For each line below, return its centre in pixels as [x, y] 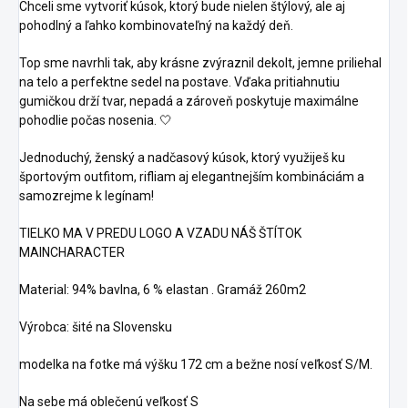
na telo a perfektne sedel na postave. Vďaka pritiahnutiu [179, 82]
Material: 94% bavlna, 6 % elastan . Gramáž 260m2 [163, 289]
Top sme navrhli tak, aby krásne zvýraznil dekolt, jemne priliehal [200, 62]
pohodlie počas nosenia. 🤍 [96, 120]
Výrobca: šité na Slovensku [96, 326]
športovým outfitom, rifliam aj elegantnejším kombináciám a [192, 176]
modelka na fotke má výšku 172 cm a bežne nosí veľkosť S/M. [196, 364]
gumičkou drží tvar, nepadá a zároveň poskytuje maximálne [189, 101]
